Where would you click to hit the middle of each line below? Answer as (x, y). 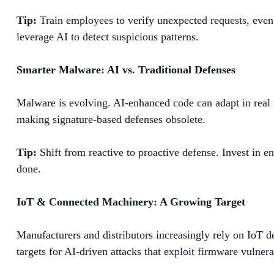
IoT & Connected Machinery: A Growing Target (131, 202)
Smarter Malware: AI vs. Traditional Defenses (126, 69)
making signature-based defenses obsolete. (111, 119)
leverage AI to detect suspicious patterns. (108, 36)
